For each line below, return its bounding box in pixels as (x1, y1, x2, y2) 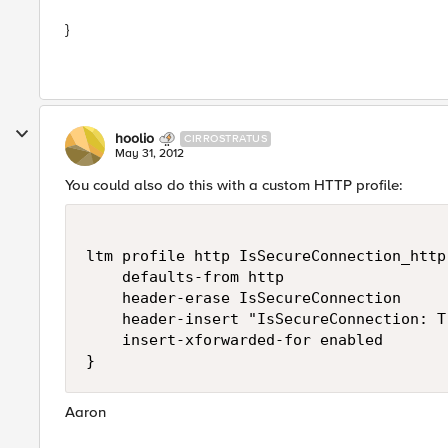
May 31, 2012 (115, 146, 184, 161)
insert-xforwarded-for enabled (86, 331, 383, 349)
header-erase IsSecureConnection (86, 289, 401, 307)
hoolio (115, 130, 154, 147)
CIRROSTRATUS (184, 132, 267, 145)
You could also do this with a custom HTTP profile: (65, 176, 403, 194)
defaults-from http (86, 268, 284, 286)
